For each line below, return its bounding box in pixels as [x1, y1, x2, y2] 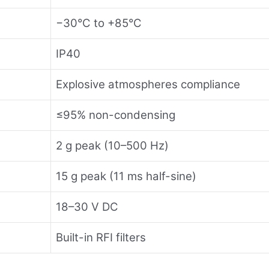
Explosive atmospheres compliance [56, 77, 240, 91]
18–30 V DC [56, 199, 118, 214]
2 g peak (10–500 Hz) [56, 138, 169, 153]
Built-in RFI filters [56, 230, 146, 244]
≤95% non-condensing [56, 107, 175, 122]
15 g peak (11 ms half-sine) [56, 169, 196, 183]
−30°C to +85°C [56, 16, 142, 30]
